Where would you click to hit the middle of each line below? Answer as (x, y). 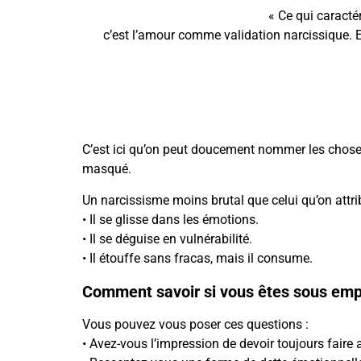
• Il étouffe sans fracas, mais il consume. (197, 258)
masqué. (107, 169)
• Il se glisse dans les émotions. (170, 219)
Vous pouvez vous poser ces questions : (195, 325)
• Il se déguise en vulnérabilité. (167, 239)
